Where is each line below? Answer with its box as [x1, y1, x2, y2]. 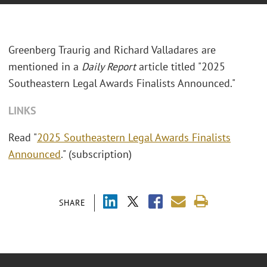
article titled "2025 [136, 60, 225, 74]
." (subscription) [61, 147, 132, 162]
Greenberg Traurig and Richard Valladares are [8, 43, 216, 57]
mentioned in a [8, 60, 82, 74]
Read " [8, 131, 37, 145]
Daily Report [82, 60, 136, 74]
